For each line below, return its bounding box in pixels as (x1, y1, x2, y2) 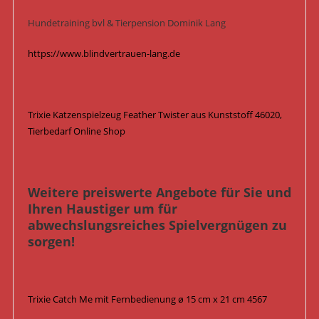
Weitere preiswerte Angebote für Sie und (27, 183, 291, 201)
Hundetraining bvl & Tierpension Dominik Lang (27, 16, 226, 29)
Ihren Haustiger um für (27, 199, 177, 217)
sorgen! (27, 232, 75, 250)
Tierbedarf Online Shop (27, 124, 125, 137)
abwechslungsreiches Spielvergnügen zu (27, 216, 287, 234)
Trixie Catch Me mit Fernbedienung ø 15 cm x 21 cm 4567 (27, 292, 267, 305)
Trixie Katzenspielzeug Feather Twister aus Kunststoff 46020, (27, 108, 282, 121)
